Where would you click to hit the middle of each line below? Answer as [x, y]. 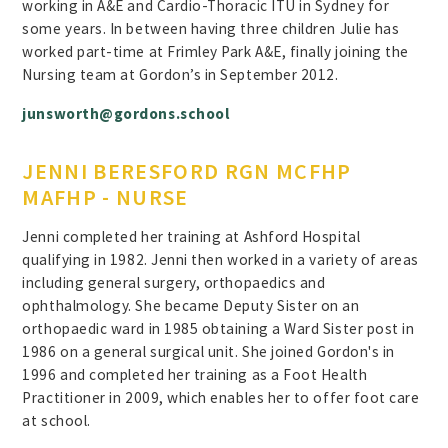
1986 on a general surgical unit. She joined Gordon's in [208, 352]
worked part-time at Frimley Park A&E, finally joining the [215, 52]
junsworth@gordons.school [126, 113]
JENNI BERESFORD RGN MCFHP [187, 170]
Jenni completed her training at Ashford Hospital [191, 237]
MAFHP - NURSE [105, 196]
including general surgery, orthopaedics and [174, 283]
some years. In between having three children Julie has [211, 29]
